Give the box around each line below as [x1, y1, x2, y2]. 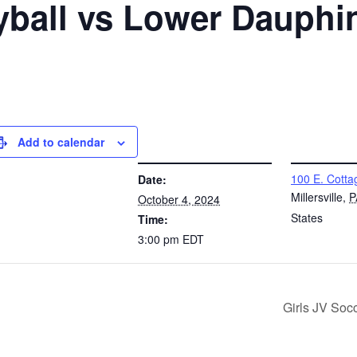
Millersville [291, 189, 343, 205]
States [291, 210, 323, 226]
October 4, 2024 [138, 191, 220, 207]
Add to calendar [18, 134, 104, 150]
